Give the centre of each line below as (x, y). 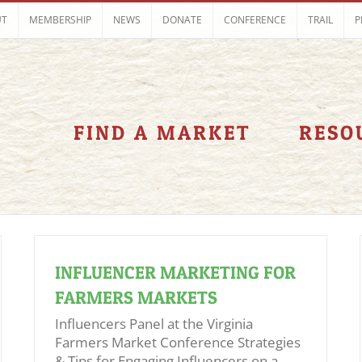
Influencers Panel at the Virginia (154, 324)
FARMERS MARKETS (136, 297)
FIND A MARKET (162, 133)
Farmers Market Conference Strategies (178, 342)
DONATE (182, 20)
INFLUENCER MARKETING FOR (175, 272)
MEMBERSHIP (60, 20)
